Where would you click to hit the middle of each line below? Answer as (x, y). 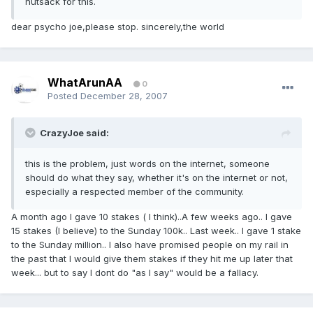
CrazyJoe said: (74, 133)
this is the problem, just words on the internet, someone (147, 164)
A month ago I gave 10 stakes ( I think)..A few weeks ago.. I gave (152, 217)
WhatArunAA (85, 83)
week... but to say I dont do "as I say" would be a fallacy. (135, 273)
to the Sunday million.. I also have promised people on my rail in (150, 245)
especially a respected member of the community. (134, 192)
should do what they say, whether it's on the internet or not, (156, 178)
